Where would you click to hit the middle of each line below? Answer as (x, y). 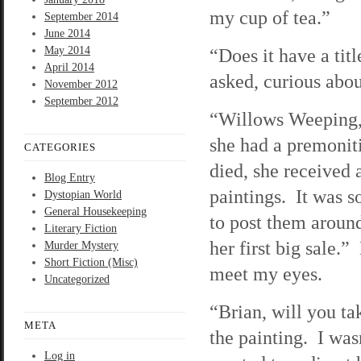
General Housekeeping (95, 212)
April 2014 (69, 67)
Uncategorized (77, 279)
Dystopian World (83, 195)
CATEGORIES (60, 147)
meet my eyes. (266, 274)
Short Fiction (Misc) (91, 262)
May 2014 (67, 50)
